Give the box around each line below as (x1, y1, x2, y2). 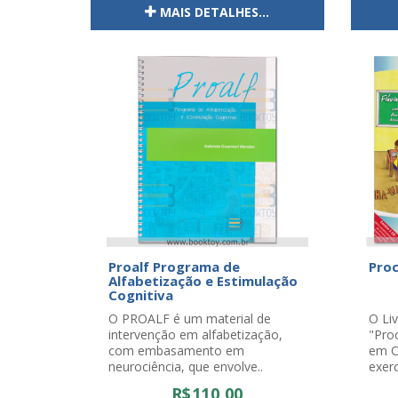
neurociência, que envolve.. (108, 358, 263, 375)
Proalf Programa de (108, 258, 240, 275)
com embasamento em (108, 342, 244, 359)
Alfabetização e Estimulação (108, 272, 298, 290)
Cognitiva (108, 286, 173, 304)
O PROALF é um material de (108, 310, 271, 327)
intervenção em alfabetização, (108, 326, 283, 343)
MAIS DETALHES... (160, 4, 270, 20)
